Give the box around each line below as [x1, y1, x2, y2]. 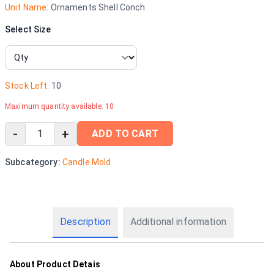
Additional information [130, 216, 226, 228]
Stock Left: [5, 81, 50, 91]
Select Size [5, 24, 51, 34]
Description [60, 216, 111, 228]
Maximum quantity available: [5, 102, 105, 111]
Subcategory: [5, 157, 61, 167]
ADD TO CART [92, 128, 158, 139]
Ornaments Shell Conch [50, 2, 146, 12]
